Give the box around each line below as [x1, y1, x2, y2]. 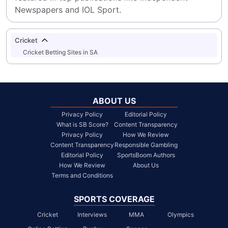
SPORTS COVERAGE [73, 194, 155, 204]
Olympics [167, 211, 194, 218]
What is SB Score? [56, 121, 108, 128]
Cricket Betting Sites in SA [23, 48, 98, 56]
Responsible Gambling [114, 141, 178, 149]
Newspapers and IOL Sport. [15, 5, 121, 15]
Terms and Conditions [51, 172, 113, 179]
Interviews [77, 211, 107, 218]
